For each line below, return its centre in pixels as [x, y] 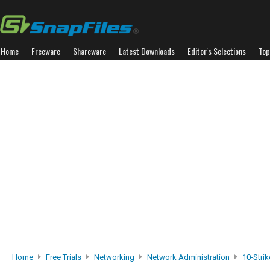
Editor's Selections [217, 51]
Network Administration [188, 257]
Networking [114, 257]
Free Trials [64, 257]
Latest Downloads [147, 51]
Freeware [46, 51]
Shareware [89, 51]
